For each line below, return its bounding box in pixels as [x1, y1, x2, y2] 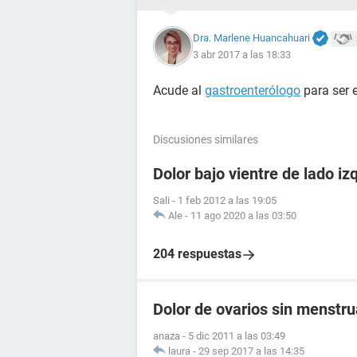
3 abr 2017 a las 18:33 [193, 49, 291, 61]
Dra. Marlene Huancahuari [193, 31, 310, 44]
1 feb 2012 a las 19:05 [178, 194, 277, 206]
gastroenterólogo [205, 83, 300, 98]
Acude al [153, 83, 205, 98]
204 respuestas [153, 246, 241, 261]
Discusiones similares [153, 133, 258, 146]
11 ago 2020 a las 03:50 [190, 210, 296, 222]
